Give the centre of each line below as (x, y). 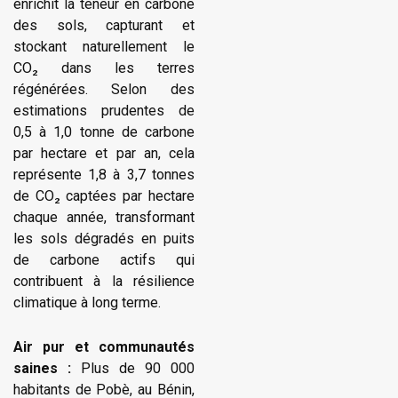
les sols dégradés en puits (104, 239)
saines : (47, 368)
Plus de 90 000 (137, 368)
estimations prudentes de (104, 111)
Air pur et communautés (104, 346)
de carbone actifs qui (104, 260)
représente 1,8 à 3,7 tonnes (104, 175)
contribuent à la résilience (104, 282)
